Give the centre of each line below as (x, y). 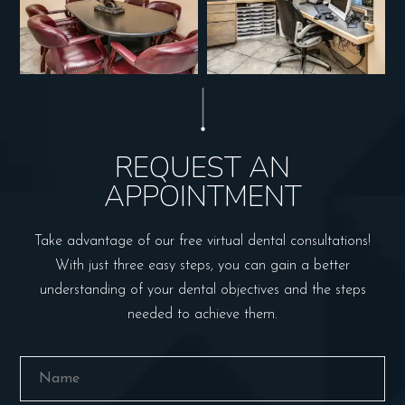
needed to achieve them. (202, 314)
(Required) (234, 391)
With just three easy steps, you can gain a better (202, 265)
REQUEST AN (202, 167)
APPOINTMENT (202, 196)
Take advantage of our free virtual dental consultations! (202, 241)
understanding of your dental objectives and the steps (202, 290)
